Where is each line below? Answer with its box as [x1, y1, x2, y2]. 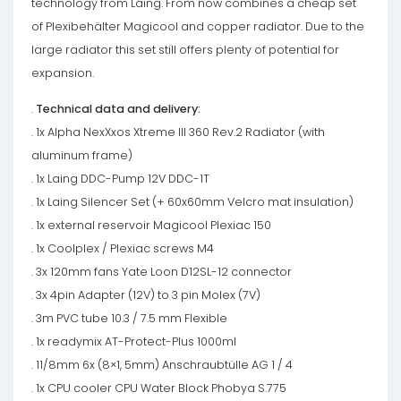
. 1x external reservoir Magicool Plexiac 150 [31, 218, 271, 234]
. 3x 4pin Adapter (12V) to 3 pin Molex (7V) [31, 287, 260, 303]
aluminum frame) [31, 148, 132, 164]
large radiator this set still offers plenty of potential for [31, 42, 339, 58]
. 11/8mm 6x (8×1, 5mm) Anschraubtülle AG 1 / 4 [31, 357, 293, 373]
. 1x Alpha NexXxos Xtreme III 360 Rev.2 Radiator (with [31, 124, 325, 141]
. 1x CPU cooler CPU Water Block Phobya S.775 [31, 380, 286, 397]
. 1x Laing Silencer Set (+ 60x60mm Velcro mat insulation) [31, 194, 354, 210]
